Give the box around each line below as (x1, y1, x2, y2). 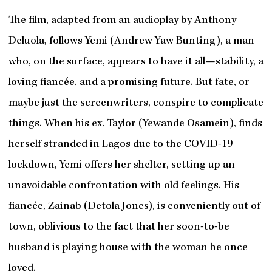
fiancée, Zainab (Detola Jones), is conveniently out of (8, 200, 260, 212)
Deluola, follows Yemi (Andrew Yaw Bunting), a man (8, 35, 254, 47)
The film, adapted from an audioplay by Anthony (8, 15, 236, 27)
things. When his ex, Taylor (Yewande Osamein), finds (8, 118, 262, 130)
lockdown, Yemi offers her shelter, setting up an (8, 159, 235, 171)
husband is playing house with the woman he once (8, 242, 248, 254)
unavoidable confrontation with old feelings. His (8, 180, 239, 192)
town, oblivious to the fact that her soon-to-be (8, 221, 229, 233)
